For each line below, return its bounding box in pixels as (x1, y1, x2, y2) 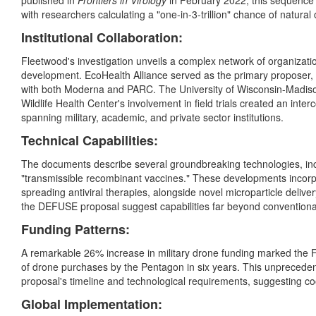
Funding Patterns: (21, 220, 130, 239)
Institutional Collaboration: (21, 28, 183, 47)
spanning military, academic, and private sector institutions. (21, 110, 284, 125)
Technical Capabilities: (21, 131, 158, 150)
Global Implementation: (21, 295, 162, 314)
